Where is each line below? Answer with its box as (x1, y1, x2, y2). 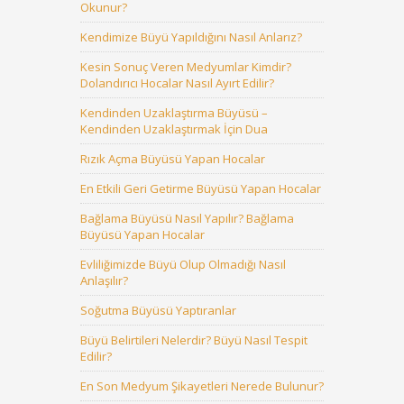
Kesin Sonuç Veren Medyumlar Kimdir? (80, 59, 291, 75)
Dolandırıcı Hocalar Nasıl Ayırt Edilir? (80, 75, 274, 91)
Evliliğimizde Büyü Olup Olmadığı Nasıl (80, 256, 286, 272)
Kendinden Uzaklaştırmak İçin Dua (80, 121, 268, 137)
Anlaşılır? (80, 272, 128, 289)
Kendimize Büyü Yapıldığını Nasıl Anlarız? (80, 29, 302, 45)
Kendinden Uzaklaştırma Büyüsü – (80, 105, 268, 121)
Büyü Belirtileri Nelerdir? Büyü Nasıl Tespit (80, 332, 308, 348)
